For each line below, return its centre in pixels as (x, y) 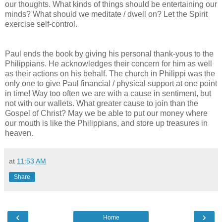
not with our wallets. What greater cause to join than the (102, 103)
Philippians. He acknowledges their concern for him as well (109, 63)
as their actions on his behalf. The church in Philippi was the (110, 73)
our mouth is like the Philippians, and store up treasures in (106, 123)
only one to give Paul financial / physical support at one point (111, 83)
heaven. (19, 133)
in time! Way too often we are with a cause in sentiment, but (108, 93)
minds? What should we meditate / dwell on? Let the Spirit (106, 14)
